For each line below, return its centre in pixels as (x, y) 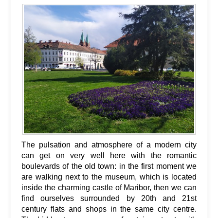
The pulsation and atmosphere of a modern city (109, 145)
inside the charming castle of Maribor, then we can (109, 187)
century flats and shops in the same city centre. (109, 209)
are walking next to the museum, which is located (109, 177)
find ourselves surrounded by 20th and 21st (109, 198)
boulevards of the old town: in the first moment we (109, 166)
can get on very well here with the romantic (109, 155)
